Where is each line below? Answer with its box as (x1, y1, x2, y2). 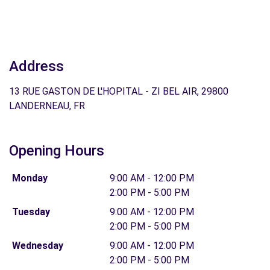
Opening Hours (9, 142, 104, 159)
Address (9, 58, 64, 75)
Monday (11, 172, 48, 184)
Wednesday (11, 240, 63, 251)
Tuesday (11, 206, 50, 218)
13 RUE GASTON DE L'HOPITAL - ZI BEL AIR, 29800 (9, 86, 228, 97)
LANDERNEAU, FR (9, 100, 85, 111)
